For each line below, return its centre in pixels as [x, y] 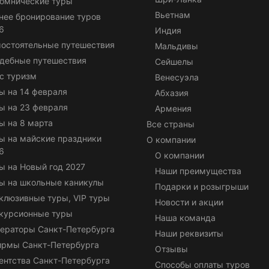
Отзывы [171, 249]
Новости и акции [189, 202]
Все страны [171, 124]
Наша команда [185, 217]
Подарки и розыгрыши [202, 186]
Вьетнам [173, 14]
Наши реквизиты [189, 233]
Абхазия [172, 92]
